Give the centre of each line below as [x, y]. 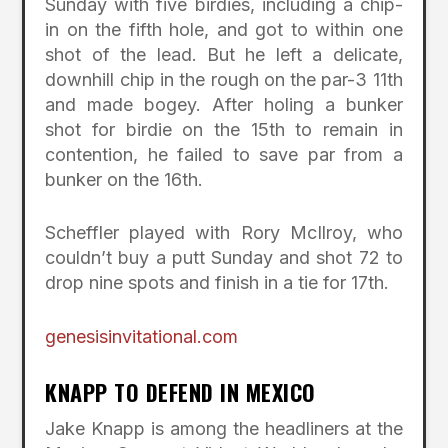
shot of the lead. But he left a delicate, [224, 54]
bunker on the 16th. [124, 179]
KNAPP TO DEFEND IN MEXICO [180, 391]
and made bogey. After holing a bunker [224, 104]
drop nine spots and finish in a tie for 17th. [217, 283]
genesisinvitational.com [142, 337]
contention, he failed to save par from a [224, 154]
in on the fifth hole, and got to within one [224, 29]
